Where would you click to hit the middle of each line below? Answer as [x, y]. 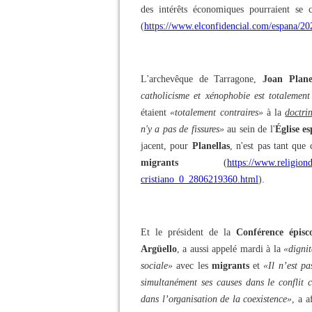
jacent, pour [166, 146]
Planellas [211, 146]
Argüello [159, 249]
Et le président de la [189, 232]
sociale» [157, 266]
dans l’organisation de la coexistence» [217, 299]
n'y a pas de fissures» [182, 129]
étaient [156, 112]
